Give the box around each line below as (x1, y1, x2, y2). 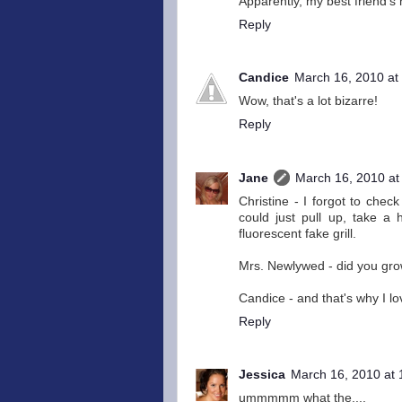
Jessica (239, 367, 285, 381)
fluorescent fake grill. (239, 226, 356, 240)
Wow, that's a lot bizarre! (239, 94, 378, 108)
